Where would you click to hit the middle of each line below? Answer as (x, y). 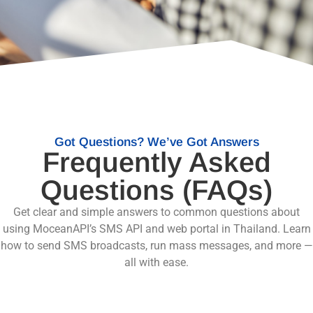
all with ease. (156, 263)
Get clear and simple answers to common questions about (156, 212)
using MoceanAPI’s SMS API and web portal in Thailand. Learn (156, 229)
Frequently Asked (156, 162)
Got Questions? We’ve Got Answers (156, 142)
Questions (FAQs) (156, 190)
